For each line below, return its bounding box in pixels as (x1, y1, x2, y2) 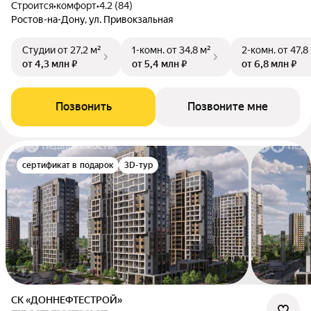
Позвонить (55, 100, 112, 113)
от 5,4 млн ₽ (132, 58, 187, 69)
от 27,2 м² (58, 44, 101, 56)
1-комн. (132, 44, 165, 56)
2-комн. (242, 44, 276, 56)
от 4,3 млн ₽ (22, 58, 77, 69)
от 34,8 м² (167, 44, 211, 56)
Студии (22, 44, 56, 56)
